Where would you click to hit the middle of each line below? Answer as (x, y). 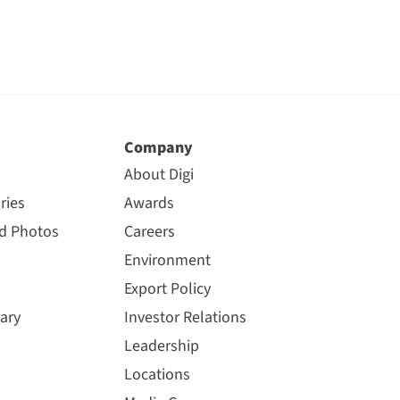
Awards (149, 203)
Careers (149, 232)
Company (158, 148)
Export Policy (167, 289)
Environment (167, 260)
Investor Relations (185, 317)
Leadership (161, 346)
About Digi (158, 175)
